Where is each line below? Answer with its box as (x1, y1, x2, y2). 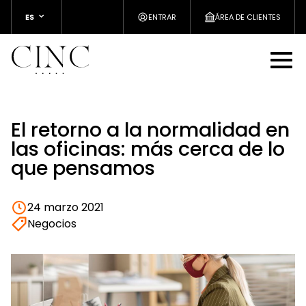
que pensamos (11, 154, 155, 182)
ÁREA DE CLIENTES (215, 12, 281, 23)
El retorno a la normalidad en (11, 116, 290, 143)
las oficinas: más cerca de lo (11, 135, 285, 163)
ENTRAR (148, 12, 176, 23)
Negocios (27, 216, 76, 232)
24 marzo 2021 (27, 199, 104, 215)
